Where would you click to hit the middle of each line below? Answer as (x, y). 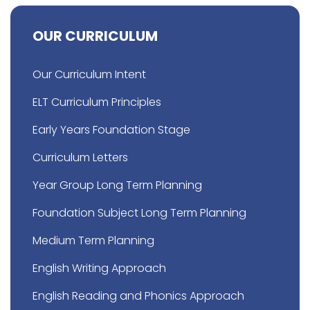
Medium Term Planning (93, 241)
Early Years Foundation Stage (111, 130)
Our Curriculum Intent (89, 75)
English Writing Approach (99, 268)
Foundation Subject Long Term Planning (139, 213)
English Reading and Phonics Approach (138, 296)
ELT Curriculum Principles (97, 102)
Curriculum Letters (80, 158)
